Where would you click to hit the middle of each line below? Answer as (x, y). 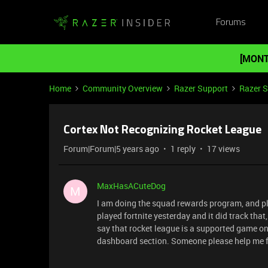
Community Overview (123, 88)
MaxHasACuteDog (131, 186)
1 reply (183, 149)
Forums (231, 22)
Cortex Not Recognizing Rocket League (162, 130)
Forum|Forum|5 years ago (111, 149)
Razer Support (201, 88)
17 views (223, 149)
